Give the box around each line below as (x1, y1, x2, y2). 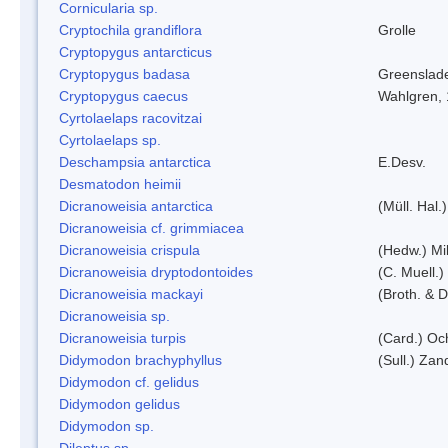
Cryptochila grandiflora (59, 21, 202, 38)
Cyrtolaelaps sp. (59, 131, 161, 148)
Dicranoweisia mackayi (59, 285, 203, 302)
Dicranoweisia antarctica (59, 197, 213, 214)
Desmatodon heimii (59, 175, 181, 192)
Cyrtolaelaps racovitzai (59, 109, 202, 126)
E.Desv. (378, 153, 426, 170)
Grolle (378, 21, 416, 38)
